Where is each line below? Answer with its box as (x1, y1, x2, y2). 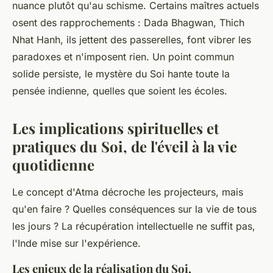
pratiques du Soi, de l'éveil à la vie (12, 136, 237, 156)
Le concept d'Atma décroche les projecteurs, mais (12, 185, 243, 198)
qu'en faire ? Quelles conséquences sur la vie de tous (12, 202, 257, 215)
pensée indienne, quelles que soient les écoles (12, 84, 224, 97)
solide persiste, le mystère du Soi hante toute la (12, 67, 230, 80)
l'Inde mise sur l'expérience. (12, 236, 141, 249)
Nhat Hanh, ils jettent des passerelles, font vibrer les (12, 33, 251, 46)
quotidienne (12, 154, 94, 174)
